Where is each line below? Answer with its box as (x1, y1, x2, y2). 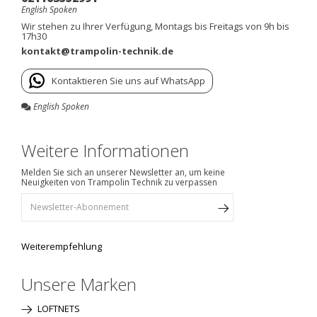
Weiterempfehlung (21, 240, 102, 253)
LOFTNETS (35, 302, 80, 316)
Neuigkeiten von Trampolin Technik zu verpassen (21, 176, 217, 189)
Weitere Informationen (21, 139, 189, 163)
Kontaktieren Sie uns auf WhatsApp (52, 74, 205, 87)
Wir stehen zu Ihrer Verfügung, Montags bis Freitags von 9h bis (21, 19, 289, 33)
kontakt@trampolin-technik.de (21, 44, 173, 57)
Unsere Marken (21, 272, 137, 296)
